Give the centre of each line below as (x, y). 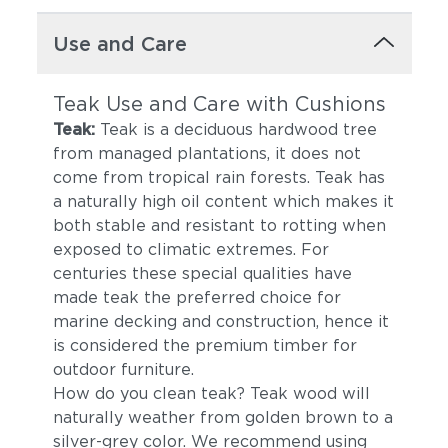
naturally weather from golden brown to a (222, 417)
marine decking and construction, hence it (220, 321)
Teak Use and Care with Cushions (219, 104)
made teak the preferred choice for (196, 297)
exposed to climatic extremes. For (190, 249)
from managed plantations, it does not (206, 153)
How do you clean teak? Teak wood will (211, 393)
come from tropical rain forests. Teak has (218, 177)
